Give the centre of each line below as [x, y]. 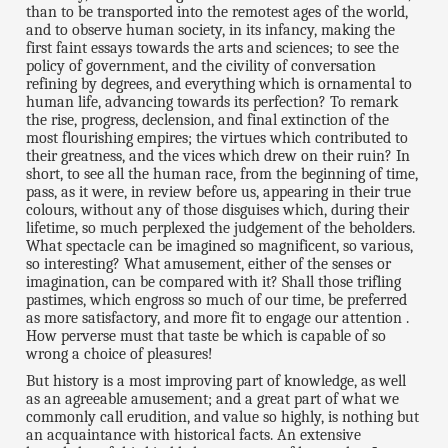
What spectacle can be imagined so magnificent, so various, [220, 246]
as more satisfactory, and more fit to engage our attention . [218, 318]
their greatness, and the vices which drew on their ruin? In [218, 156]
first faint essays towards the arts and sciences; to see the [213, 48]
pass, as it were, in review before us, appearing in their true [219, 192]
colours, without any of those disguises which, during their [218, 210]
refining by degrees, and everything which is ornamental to [219, 84]
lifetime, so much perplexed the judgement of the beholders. [221, 228]
